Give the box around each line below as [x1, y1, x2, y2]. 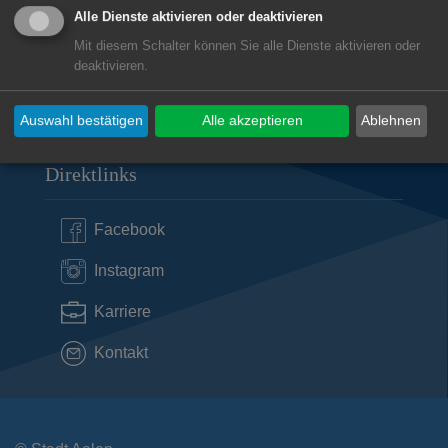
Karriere [94, 303, 151, 321]
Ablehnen [361, 112, 422, 129]
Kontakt [94, 344, 148, 362]
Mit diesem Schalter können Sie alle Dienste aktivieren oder [74, 38, 420, 53]
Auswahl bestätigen [19, 112, 143, 129]
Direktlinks [45, 162, 137, 185]
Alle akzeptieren [201, 112, 303, 129]
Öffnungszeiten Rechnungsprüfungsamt [45, 18, 367, 41]
